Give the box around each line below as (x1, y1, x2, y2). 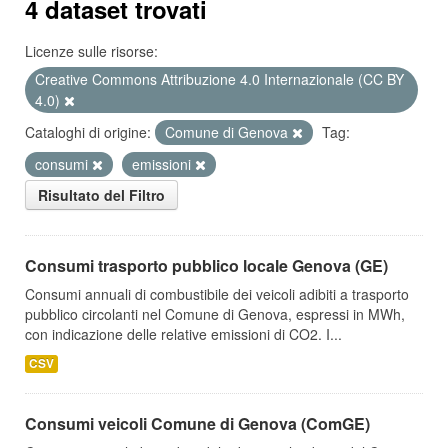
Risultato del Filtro (38, 185, 165, 205)
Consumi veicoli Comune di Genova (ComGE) (25, 412, 370, 435)
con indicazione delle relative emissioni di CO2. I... (25, 324, 342, 344)
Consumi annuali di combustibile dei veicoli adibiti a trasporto (25, 284, 409, 304)
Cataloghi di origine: (25, 122, 151, 142)
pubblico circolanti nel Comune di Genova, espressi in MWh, (25, 304, 405, 324)
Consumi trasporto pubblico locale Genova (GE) (25, 254, 388, 277)
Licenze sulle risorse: (25, 41, 158, 61)
